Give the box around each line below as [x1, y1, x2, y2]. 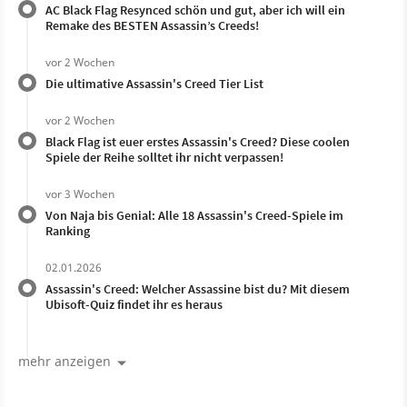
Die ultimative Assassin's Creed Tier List [45, 74, 263, 92]
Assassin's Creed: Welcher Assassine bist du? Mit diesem [45, 280, 350, 297]
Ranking [45, 222, 90, 239]
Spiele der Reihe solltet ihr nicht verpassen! [45, 148, 283, 165]
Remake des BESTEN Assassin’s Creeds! [45, 16, 259, 34]
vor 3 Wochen [45, 185, 114, 202]
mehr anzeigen [18, 352, 111, 370]
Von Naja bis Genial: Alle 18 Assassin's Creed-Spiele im [45, 206, 343, 223]
